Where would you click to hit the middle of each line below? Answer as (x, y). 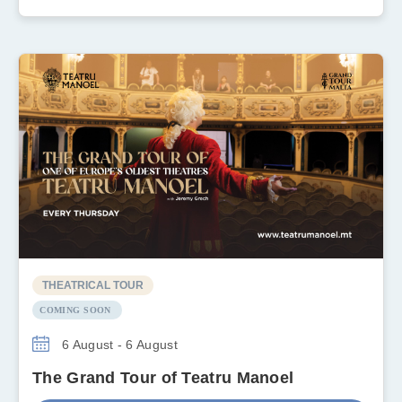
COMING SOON (75, 310)
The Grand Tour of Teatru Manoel (163, 378)
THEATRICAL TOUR (93, 286)
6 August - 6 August (118, 345)
